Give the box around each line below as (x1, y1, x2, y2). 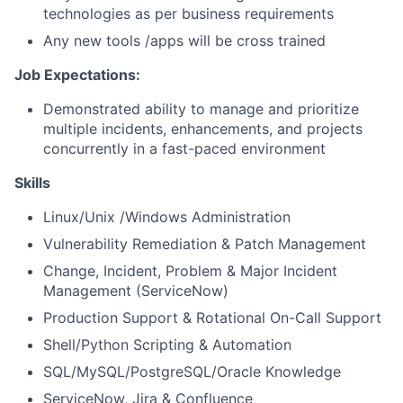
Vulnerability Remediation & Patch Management (43, 235, 366, 253)
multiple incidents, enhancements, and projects (43, 120, 363, 138)
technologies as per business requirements (43, 4, 334, 22)
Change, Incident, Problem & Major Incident (43, 262, 337, 280)
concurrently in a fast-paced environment (43, 139, 326, 157)
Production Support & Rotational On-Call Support (43, 309, 381, 327)
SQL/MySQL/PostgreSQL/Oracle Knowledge (43, 363, 341, 381)
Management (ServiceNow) (43, 282, 228, 300)
